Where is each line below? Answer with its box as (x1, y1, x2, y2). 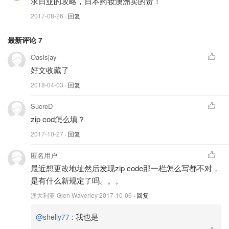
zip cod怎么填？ (31, 113, 85, 124)
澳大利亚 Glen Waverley (31, 190, 99, 199)
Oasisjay (31, 52, 57, 62)
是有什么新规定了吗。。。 (31, 174, 123, 186)
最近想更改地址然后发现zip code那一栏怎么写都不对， (31, 162, 220, 173)
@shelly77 (36, 211, 70, 222)
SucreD (31, 101, 53, 111)
